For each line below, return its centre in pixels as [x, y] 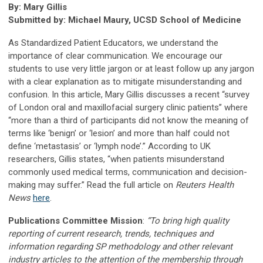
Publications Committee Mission [75, 220]
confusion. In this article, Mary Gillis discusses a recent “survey [129, 94]
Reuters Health [205, 185]
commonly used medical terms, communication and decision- [128, 172]
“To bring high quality [188, 220]
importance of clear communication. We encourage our [115, 55]
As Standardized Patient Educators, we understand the [113, 43]
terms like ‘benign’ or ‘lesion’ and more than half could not [119, 133]
